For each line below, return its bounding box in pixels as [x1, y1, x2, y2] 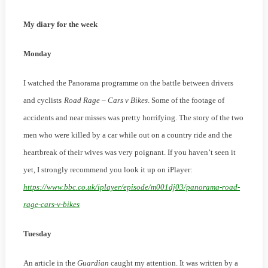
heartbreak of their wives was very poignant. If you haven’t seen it [23, 148, 236, 157]
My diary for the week [23, 20, 98, 29]
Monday [23, 49, 51, 59]
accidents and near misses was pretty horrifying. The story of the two [23, 113, 243, 123]
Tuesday [23, 229, 51, 239]
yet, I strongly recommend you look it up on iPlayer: [23, 165, 193, 175]
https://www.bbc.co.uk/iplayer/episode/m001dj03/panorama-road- [23, 182, 240, 192]
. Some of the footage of [147, 96, 224, 105]
